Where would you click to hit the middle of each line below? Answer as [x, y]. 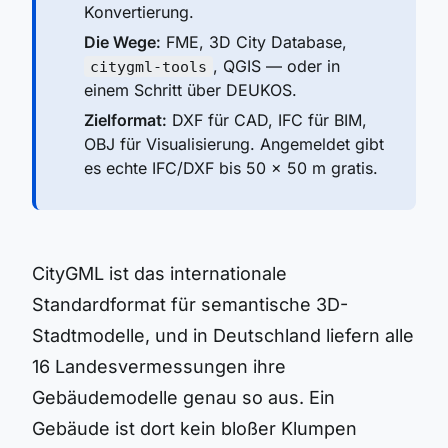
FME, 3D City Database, [254, 42]
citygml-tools [148, 66]
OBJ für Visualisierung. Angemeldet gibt [234, 144]
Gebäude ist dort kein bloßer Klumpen [194, 428]
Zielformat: [125, 120]
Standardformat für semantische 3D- [190, 304]
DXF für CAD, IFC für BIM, [267, 120]
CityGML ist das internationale [159, 273]
